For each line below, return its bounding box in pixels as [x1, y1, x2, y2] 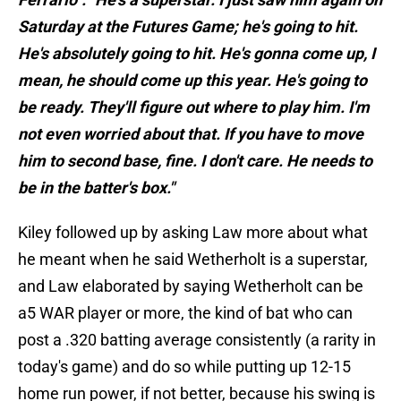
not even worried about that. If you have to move [18, 124, 363, 144]
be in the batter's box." [18, 178, 175, 198]
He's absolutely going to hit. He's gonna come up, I [18, 44, 375, 64]
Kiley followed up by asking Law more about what [18, 223, 368, 243]
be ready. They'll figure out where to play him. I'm [18, 98, 370, 117]
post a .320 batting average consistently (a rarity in [18, 330, 376, 350]
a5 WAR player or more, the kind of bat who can [18, 303, 353, 323]
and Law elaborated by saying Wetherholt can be [18, 277, 363, 296]
